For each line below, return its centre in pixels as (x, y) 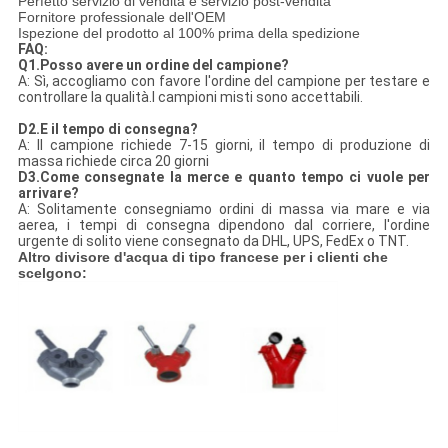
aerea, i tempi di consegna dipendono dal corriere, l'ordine (224, 225)
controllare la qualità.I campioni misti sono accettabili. (190, 97)
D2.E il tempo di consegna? (107, 129)
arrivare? (48, 193)
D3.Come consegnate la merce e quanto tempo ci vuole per (224, 177)
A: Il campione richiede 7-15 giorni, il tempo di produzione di (224, 145)
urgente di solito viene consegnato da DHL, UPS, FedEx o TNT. (213, 241)
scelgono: (52, 273)
